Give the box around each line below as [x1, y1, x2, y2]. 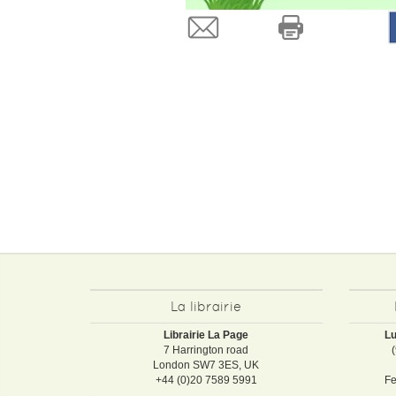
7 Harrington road [164, 343, 249, 356]
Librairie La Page [164, 328, 249, 341]
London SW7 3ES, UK [153, 358, 260, 371]
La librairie [171, 298, 242, 314]
